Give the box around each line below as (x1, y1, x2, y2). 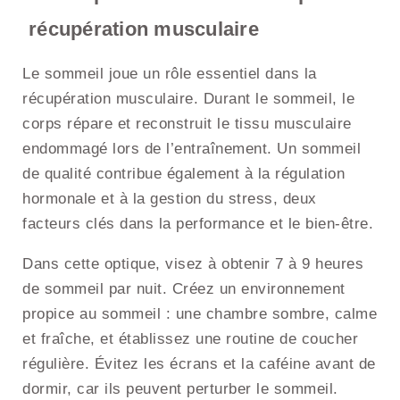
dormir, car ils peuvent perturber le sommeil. (22, 380, 338, 398)
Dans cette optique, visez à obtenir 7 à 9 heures (22, 255, 363, 273)
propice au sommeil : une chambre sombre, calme (22, 305, 377, 323)
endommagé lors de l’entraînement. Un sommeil (22, 140, 361, 158)
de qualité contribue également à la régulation (22, 165, 345, 183)
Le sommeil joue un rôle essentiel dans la (22, 65, 317, 83)
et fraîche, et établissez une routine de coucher (22, 330, 358, 348)
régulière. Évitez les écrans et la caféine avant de (22, 355, 376, 373)
